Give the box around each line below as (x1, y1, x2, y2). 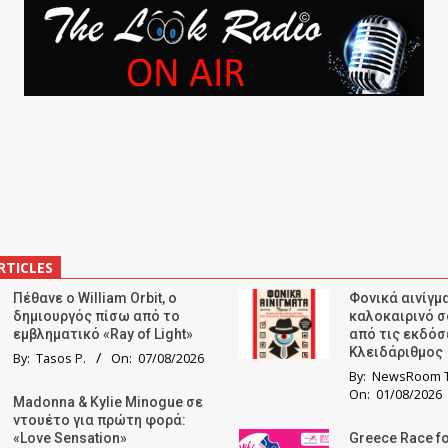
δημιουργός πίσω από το (13, 308, 180, 325)
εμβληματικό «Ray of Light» (13, 326, 193, 343)
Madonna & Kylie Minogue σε (13, 394, 203, 411)
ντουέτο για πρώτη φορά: (13, 412, 186, 429)
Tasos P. (36, 350, 86, 368)
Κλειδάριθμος (349, 344, 443, 361)
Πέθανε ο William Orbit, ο (13, 290, 177, 307)
